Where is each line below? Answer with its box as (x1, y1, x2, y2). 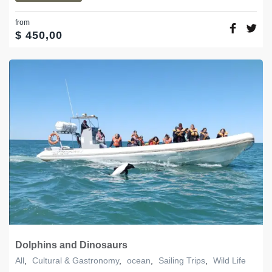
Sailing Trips (158, 256, 205, 266)
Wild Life (213, 256, 246, 266)
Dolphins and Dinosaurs (15, 240, 127, 251)
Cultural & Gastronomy (32, 256, 119, 266)
